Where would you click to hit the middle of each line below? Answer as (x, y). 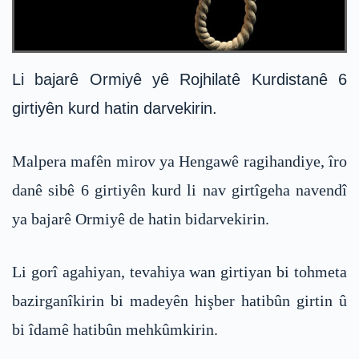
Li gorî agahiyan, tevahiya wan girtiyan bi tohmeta (179, 272)
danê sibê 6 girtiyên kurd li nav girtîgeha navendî (179, 190)
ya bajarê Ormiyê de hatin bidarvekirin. (141, 219)
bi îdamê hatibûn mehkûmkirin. (115, 330)
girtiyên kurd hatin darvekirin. (115, 109)
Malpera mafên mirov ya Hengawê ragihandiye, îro (179, 161)
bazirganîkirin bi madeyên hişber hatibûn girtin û (179, 301)
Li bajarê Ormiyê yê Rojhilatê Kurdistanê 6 (179, 80)
